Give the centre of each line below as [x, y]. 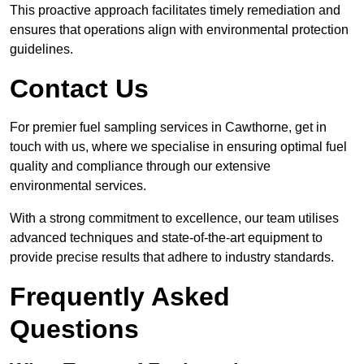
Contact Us [79, 89]
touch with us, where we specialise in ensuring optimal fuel [178, 147]
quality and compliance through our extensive [140, 167]
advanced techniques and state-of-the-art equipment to [166, 238]
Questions [74, 329]
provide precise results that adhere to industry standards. [172, 258]
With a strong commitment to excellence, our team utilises [174, 219]
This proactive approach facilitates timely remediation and [175, 11]
